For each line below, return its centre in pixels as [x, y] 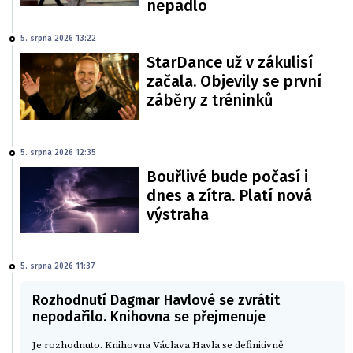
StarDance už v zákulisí [230, 63]
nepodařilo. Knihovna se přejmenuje [149, 316]
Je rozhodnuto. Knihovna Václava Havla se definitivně [158, 345]
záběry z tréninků [210, 100]
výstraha [178, 214]
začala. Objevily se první [234, 82]
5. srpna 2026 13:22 [58, 39]
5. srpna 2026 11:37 [58, 266]
